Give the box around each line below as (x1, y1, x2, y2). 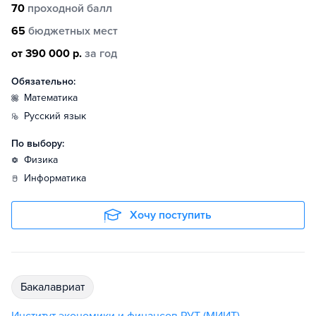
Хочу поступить (130, 208, 212, 223)
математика (32, 92, 78, 104)
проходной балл (28, 1, 112, 16)
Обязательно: (11, 75, 75, 88)
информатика (31, 172, 86, 185)
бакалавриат (27, 280, 85, 295)
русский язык (30, 110, 86, 123)
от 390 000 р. (11, 47, 82, 61)
